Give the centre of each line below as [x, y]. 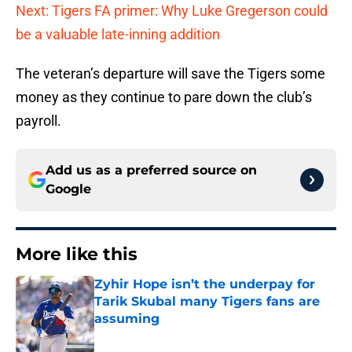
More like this [77, 255]
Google [68, 189]
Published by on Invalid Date [162, 334]
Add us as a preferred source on [151, 170]
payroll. [38, 121]
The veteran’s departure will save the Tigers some [170, 74]
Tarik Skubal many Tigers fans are [207, 302]
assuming [127, 319]
